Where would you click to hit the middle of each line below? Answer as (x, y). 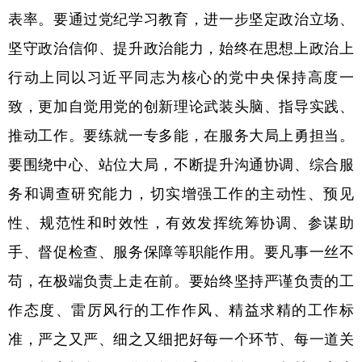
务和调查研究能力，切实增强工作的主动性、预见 (181, 194)
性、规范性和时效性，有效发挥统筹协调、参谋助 (181, 223)
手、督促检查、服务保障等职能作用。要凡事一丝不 (181, 253)
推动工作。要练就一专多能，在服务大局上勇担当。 (181, 136)
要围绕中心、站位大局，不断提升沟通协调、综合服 (181, 165)
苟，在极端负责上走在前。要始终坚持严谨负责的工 (181, 282)
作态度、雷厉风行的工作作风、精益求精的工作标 (181, 311)
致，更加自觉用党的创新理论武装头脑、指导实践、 (181, 107)
